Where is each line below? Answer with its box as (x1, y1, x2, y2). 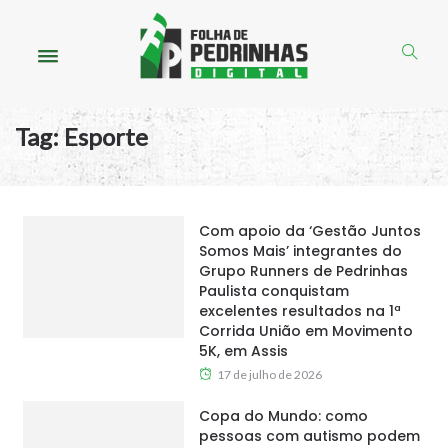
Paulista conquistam (198, 281, 349, 302)
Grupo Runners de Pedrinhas (198, 261, 408, 282)
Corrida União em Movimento (198, 321, 413, 342)
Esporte (64, 122, 148, 152)
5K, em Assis (198, 341, 288, 362)
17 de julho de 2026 (216, 367, 322, 383)
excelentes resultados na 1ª (198, 301, 401, 322)
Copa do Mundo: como (198, 406, 368, 427)
